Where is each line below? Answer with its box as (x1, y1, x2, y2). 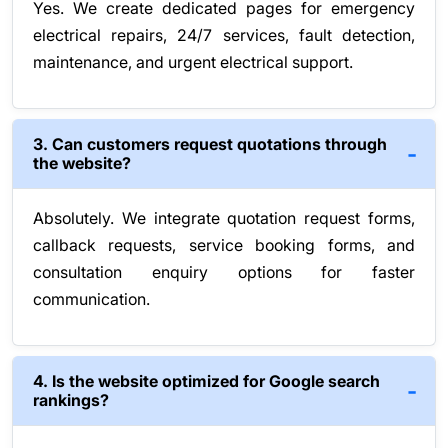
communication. (33, 289, 150, 310)
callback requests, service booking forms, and (33, 235, 415, 256)
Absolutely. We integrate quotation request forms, (33, 208, 415, 229)
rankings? (33, 390, 109, 411)
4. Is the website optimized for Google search (33, 371, 380, 392)
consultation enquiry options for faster (33, 262, 415, 283)
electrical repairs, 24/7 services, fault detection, (33, 25, 415, 46)
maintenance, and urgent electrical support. (33, 52, 353, 73)
